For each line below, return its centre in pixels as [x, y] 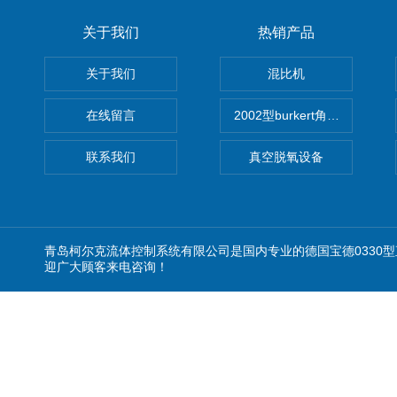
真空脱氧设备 [286, 157]
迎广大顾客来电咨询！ [106, 267]
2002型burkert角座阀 [292, 115]
